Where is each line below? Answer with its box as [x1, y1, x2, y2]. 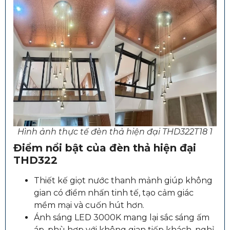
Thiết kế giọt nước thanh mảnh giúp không [34, 175, 213, 185]
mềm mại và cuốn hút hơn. [34, 200, 144, 210]
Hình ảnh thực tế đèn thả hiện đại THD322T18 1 [17, 126, 213, 137]
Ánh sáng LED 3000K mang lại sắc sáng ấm [34, 212, 209, 222]
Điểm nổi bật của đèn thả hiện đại [13, 141, 196, 154]
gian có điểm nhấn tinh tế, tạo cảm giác [34, 187, 194, 198]
